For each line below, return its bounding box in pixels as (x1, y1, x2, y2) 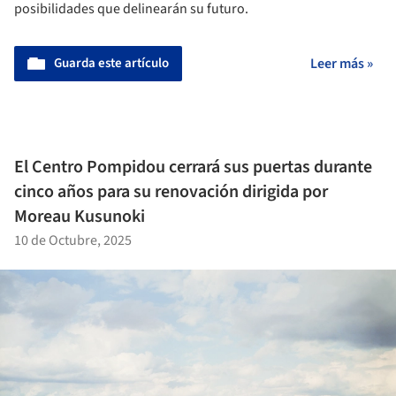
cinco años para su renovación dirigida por (14, 179, 328, 204)
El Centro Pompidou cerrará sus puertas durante (14, 154, 372, 179)
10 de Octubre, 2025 (14, 230, 132, 250)
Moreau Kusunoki (14, 203, 145, 229)
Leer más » (310, 54, 373, 74)
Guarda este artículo (54, 54, 169, 73)
